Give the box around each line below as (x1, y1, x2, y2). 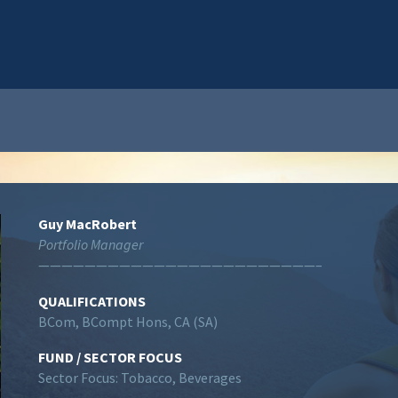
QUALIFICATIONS (38, 291, 146, 310)
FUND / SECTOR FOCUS (38, 348, 182, 367)
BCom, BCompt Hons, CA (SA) (38, 312, 218, 330)
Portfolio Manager (38, 235, 143, 253)
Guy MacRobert (38, 215, 137, 233)
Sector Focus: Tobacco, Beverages (38, 369, 242, 387)
